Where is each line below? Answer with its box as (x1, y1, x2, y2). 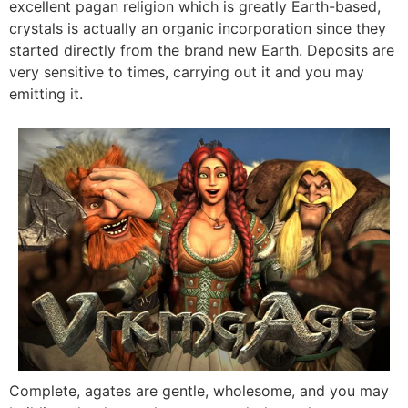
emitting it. (9, 85, 83, 104)
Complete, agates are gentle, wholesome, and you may (9, 381, 389, 400)
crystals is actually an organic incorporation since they (9, 19, 386, 38)
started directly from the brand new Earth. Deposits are (9, 41, 394, 60)
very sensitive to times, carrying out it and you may (9, 63, 364, 82)
